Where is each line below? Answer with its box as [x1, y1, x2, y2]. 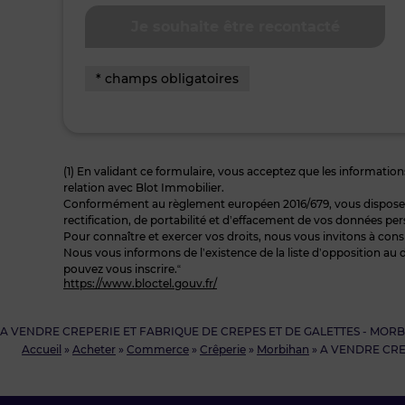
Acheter [72, 343, 116, 356]
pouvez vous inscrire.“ [63, 262, 181, 276]
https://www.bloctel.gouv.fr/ [63, 277, 217, 290]
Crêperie [200, 343, 246, 356]
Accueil [22, 343, 61, 356]
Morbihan [257, 343, 309, 356]
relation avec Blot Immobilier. [63, 181, 224, 194]
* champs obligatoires [96, 71, 239, 87]
